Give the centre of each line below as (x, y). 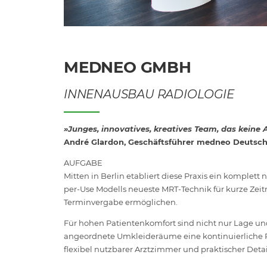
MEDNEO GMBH (128, 67)
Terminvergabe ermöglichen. (121, 202)
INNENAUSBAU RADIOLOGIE (149, 94)
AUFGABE (83, 162)
